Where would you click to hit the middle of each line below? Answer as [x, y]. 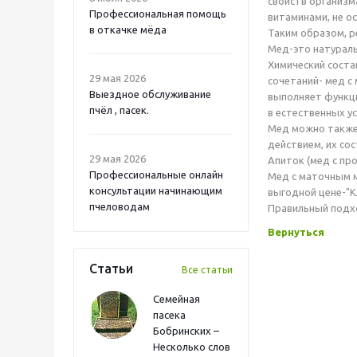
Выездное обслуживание [150, 94]
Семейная [177, 299]
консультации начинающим [156, 190]
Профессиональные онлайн [156, 175]
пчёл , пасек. [119, 110]
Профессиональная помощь [158, 14]
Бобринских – [186, 331]
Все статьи [207, 270]
